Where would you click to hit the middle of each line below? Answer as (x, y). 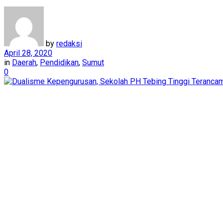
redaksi (69, 43)
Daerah (24, 62)
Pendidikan (59, 62)
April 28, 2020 (28, 53)
